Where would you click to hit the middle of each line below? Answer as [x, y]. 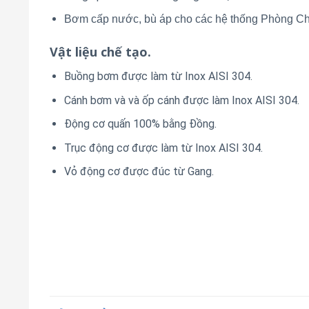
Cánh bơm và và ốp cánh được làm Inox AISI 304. [181, 100]
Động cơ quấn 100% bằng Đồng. [140, 124]
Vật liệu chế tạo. [100, 52]
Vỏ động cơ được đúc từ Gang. [139, 172]
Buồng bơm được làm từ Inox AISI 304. [158, 77]
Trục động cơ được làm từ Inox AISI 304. [163, 148]
